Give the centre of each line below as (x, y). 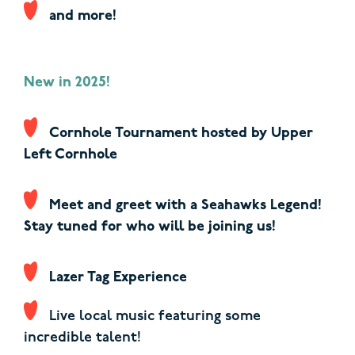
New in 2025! (67, 83)
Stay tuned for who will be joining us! (150, 227)
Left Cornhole (71, 155)
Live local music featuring (137, 317)
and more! (83, 17)
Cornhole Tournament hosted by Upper (181, 134)
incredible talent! (82, 338)
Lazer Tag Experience (118, 278)
